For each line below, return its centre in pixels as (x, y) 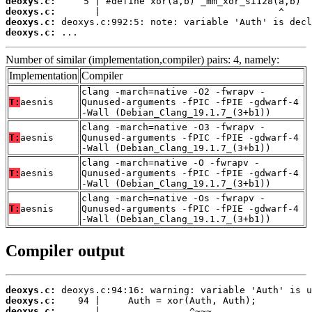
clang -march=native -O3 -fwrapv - (173, 127)
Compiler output (65, 250)
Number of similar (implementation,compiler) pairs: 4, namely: (142, 60)
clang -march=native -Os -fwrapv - (173, 198)
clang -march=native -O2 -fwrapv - (173, 92)
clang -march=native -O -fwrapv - (171, 163)
